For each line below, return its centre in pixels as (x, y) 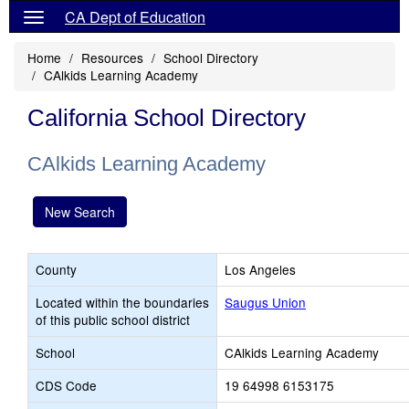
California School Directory (167, 118)
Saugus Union (265, 302)
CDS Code (66, 385)
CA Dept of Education (135, 17)
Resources (112, 58)
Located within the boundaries (122, 302)
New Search (80, 212)
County (56, 269)
